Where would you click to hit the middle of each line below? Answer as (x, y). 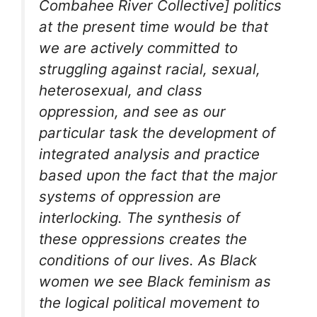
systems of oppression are (130, 197)
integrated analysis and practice (149, 154)
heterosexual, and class (121, 91)
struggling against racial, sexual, (150, 69)
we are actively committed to (138, 48)
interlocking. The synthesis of (139, 218)
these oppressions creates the (143, 239)
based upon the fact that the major (158, 175)
